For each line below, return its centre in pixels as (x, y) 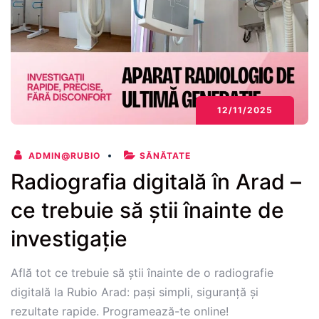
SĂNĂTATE (165, 156)
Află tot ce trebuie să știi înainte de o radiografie (142, 273)
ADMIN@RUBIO (63, 156)
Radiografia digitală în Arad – (156, 182)
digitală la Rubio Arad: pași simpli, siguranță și (135, 292)
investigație (69, 239)
